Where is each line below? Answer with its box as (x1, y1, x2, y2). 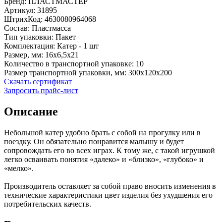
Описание (4, 105, 58, 118)
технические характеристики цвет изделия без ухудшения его (4, 190, 213, 199)
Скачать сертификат (4, 77, 72, 86)
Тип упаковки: (4, 32, 54, 41)
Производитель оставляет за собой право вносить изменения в (4, 181, 216, 190)
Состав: (4, 23, 30, 32)
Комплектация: (4, 41, 55, 50)
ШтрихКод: (4, 14, 43, 23)
